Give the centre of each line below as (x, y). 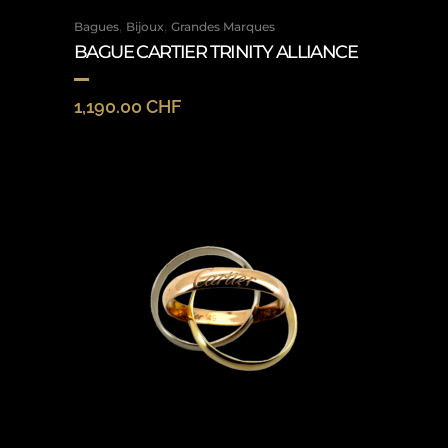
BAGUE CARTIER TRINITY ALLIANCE (215, 52)
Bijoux (145, 26)
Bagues (96, 26)
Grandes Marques (223, 26)
